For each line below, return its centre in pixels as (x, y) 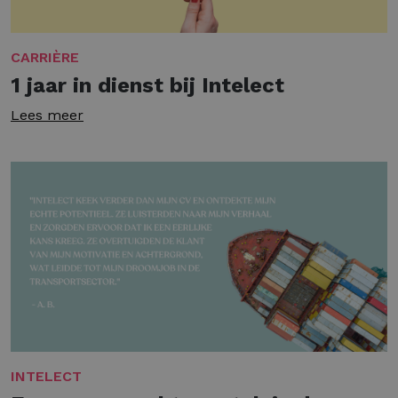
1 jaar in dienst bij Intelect (147, 85)
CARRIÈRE (45, 57)
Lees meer (47, 115)
